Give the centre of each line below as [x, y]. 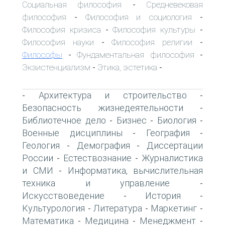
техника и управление [96, 183]
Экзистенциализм [56, 67]
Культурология [53, 208]
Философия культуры [154, 29]
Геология [41, 145]
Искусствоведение [63, 195]
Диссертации [175, 145]
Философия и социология [139, 17]
